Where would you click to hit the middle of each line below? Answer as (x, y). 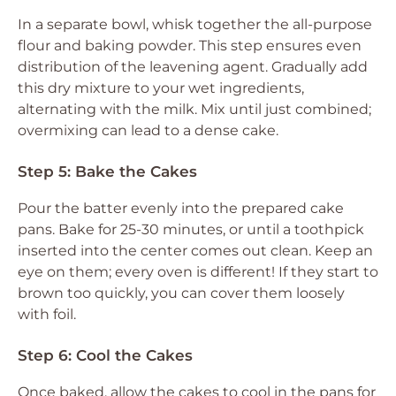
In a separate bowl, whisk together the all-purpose (195, 24)
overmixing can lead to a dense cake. (148, 130)
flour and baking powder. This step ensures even (190, 46)
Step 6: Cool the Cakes (105, 355)
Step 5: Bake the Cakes (107, 171)
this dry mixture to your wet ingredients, (161, 88)
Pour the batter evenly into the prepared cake (181, 208)
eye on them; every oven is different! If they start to (198, 272)
